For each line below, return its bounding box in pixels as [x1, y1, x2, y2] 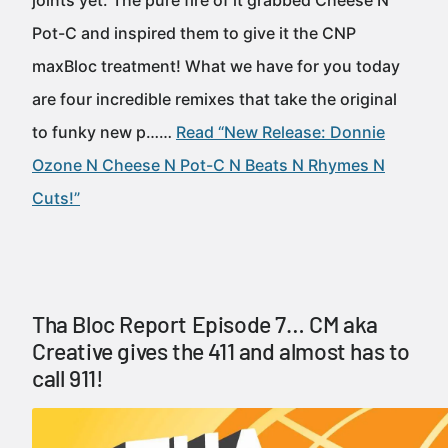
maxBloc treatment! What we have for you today [32, 56, 400, 76]
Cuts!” [32, 188, 80, 208]
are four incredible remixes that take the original [32, 89, 397, 109]
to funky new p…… [32, 122, 176, 142]
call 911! [32, 364, 104, 392]
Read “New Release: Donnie [176, 122, 385, 142]
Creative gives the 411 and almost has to [32, 337, 411, 365]
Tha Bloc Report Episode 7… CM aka [32, 310, 378, 338]
